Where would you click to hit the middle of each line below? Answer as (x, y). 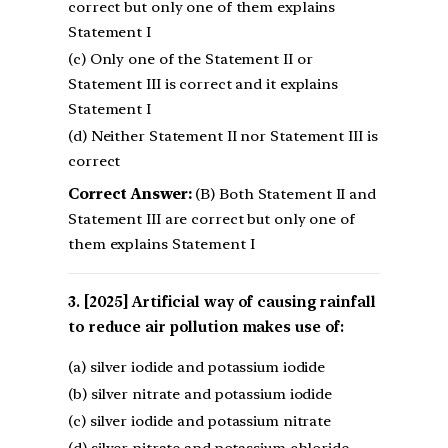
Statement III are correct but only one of (211, 218)
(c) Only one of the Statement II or (190, 58)
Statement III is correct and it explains (203, 83)
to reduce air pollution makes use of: (206, 326)
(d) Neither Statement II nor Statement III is (223, 135)
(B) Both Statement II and (283, 193)
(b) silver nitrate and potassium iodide (200, 393)
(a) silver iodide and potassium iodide (197, 366)
